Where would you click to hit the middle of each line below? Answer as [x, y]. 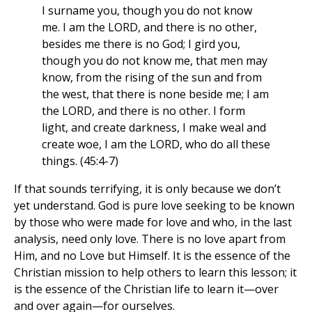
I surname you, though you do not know [147, 11]
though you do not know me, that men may [155, 61]
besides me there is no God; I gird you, [141, 44]
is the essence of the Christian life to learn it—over [146, 289]
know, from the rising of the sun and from [152, 78]
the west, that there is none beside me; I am [155, 94]
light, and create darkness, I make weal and [154, 128]
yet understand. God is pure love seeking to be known [154, 206]
